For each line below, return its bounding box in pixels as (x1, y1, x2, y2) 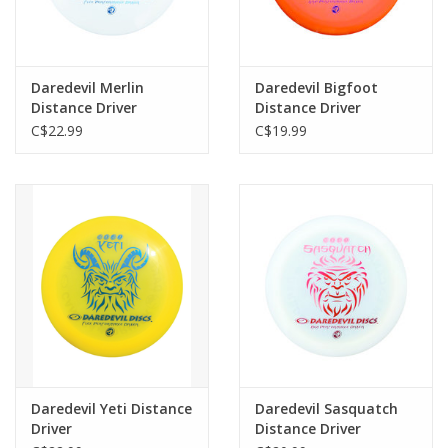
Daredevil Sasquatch (255, 399, 398, 419)
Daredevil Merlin (31, 78, 144, 98)
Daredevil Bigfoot (255, 78, 378, 98)
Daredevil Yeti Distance (31, 399, 192, 419)
